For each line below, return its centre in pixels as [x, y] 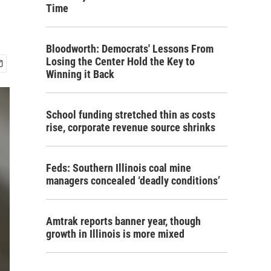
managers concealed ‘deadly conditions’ [133, 181]
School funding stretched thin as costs [131, 115]
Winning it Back [80, 74]
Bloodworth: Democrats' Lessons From [130, 49]
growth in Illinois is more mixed [115, 234]
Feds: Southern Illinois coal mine [119, 168]
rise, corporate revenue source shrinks [131, 127]
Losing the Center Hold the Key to [120, 61]
